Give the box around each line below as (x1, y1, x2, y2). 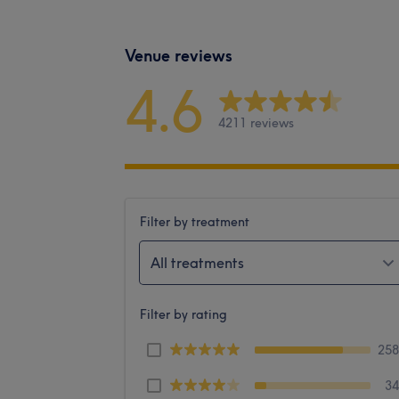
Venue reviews (125, 45, 232, 66)
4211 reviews (218, 115, 294, 132)
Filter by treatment (140, 213, 249, 230)
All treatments (151, 253, 244, 272)
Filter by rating (140, 305, 227, 322)
